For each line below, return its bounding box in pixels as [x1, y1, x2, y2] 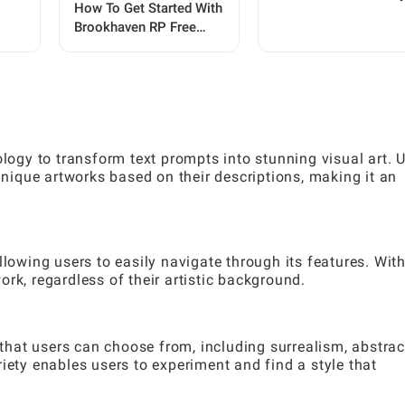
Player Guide [74, 57, 150, 74]
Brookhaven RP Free [74, 19, 196, 36]
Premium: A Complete [74, 38, 208, 55]
